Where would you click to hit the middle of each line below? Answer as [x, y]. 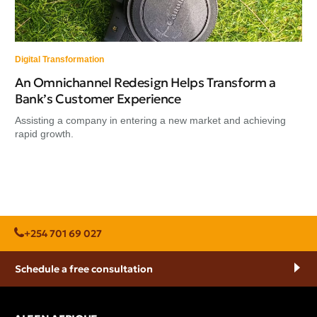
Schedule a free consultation [84, 269]
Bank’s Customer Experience [98, 99]
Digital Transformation [59, 60]
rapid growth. [44, 134]
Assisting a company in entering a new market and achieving [150, 121]
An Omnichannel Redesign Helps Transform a [145, 83]
